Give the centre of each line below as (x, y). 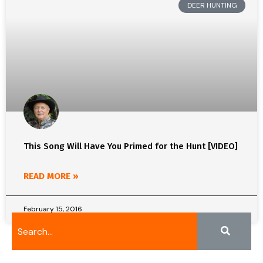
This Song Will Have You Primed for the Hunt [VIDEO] (131, 146)
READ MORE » (51, 176)
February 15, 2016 (53, 209)
